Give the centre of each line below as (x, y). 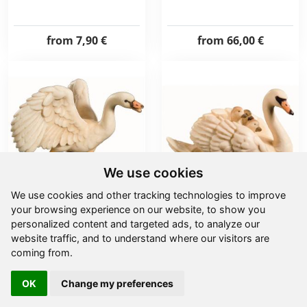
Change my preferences (117, 283)
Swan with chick (230, 216)
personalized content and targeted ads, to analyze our (135, 224)
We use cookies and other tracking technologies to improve (148, 195)
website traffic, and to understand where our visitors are (140, 238)
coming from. (42, 253)
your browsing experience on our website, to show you (138, 209)
